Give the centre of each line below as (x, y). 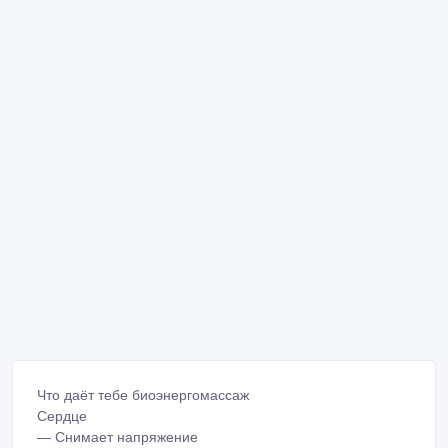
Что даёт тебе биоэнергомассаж (143, 395)
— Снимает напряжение (117, 437)
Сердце (62, 416)
